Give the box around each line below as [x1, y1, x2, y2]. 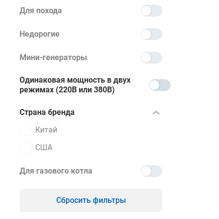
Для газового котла [20, 166, 92, 175]
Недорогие [20, 29, 60, 39]
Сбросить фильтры [56, 195, 126, 205]
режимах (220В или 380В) [20, 85, 115, 94]
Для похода [20, 5, 62, 15]
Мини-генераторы [20, 52, 87, 62]
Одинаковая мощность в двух [20, 75, 131, 85]
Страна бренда [20, 107, 75, 117]
